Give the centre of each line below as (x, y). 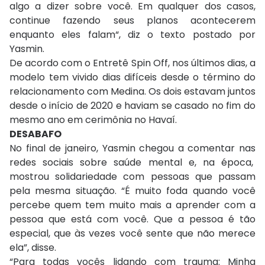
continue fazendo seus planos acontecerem (132, 21)
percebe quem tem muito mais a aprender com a (132, 205)
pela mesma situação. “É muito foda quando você (132, 191)
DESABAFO (35, 134)
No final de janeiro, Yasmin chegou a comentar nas (132, 148)
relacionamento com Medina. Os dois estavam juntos (132, 92)
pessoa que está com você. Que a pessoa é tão (132, 219)
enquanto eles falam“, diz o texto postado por (132, 35)
